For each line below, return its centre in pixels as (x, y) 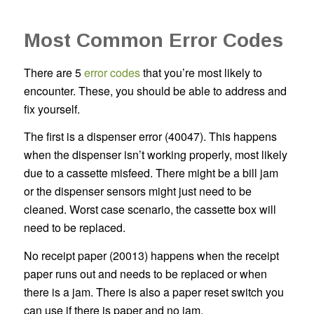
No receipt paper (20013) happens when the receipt (151, 255)
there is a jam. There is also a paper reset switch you (153, 292)
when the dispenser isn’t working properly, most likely (155, 155)
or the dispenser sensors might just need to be (137, 191)
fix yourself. (52, 109)
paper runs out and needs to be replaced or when (145, 273)
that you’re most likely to (201, 72)
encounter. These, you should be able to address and (155, 90)
